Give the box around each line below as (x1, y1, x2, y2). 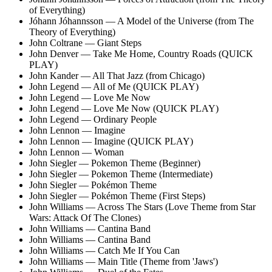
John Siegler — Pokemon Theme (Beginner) (29, 157, 200, 168)
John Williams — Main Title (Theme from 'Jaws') (29, 256, 218, 267)
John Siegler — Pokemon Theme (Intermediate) (29, 168, 212, 179)
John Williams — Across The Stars (29, 201, 165, 212)
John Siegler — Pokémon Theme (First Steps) (29, 190, 205, 201)
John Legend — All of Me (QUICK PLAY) (29, 81, 199, 92)
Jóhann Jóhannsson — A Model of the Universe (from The (29, 15, 254, 26)
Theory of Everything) (29, 26, 115, 37)
